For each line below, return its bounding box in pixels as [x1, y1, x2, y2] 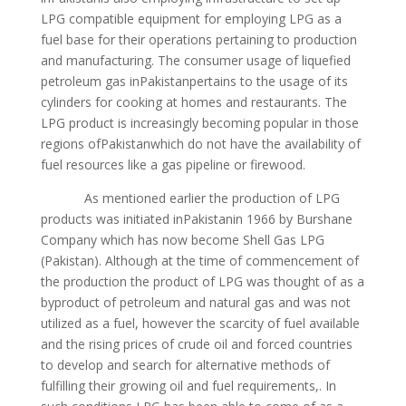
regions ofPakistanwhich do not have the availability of [40, 135, 361, 152]
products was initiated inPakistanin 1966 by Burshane [40, 210, 353, 227]
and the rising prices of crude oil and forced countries [40, 335, 353, 353]
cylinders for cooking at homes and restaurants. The [40, 93, 347, 111]
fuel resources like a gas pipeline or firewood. [40, 156, 305, 173]
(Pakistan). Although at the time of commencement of [40, 252, 359, 269]
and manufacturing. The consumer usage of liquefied [40, 52, 351, 69]
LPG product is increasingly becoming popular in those [40, 114, 359, 131]
